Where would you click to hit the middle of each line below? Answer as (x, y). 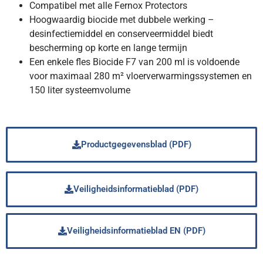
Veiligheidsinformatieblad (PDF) (136, 189)
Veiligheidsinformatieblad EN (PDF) (136, 230)
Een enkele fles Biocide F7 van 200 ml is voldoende (134, 62)
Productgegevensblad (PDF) (136, 144)
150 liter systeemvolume (80, 90)
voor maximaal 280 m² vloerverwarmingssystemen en (141, 76)
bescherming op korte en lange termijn (108, 48)
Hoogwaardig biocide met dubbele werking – (122, 19)
